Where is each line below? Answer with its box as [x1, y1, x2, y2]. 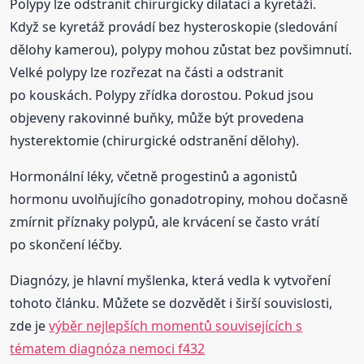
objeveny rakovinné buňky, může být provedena [10, 108, 305, 127]
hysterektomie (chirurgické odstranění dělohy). [10, 131, 300, 149]
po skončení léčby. [10, 235, 123, 253]
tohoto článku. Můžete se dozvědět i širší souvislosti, [10, 293, 333, 312]
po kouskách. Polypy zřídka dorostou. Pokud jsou [10, 85, 314, 104]
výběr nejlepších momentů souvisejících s [49, 316, 303, 335]
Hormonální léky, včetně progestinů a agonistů [10, 167, 298, 185]
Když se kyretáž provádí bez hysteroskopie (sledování [10, 17, 338, 36]
